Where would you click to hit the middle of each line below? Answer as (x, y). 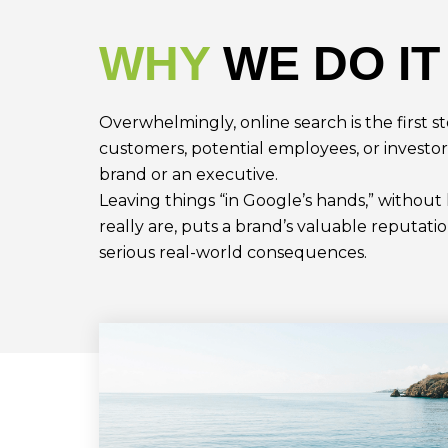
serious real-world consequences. (232, 252)
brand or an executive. (188, 174)
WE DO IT (331, 63)
